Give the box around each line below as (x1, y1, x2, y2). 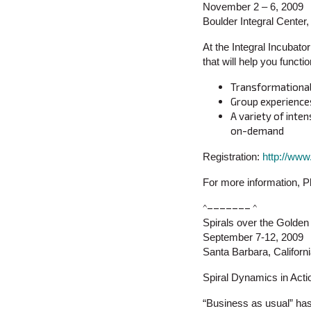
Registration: (203, 151, 262, 163)
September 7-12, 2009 (203, 231, 303, 244)
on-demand (230, 124, 284, 137)
